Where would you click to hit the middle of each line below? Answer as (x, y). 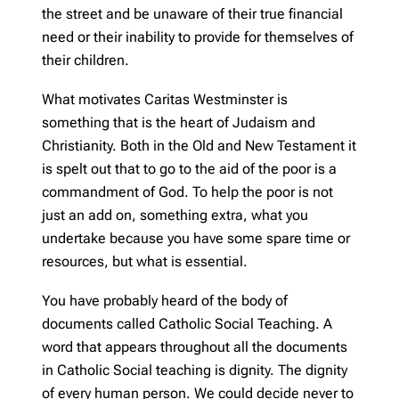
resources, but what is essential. (145, 261)
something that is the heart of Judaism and (179, 122)
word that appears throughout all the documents (195, 346)
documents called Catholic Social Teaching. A (187, 323)
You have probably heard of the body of (165, 300)
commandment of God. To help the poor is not (187, 191)
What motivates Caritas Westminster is (165, 99)
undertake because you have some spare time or (196, 238)
